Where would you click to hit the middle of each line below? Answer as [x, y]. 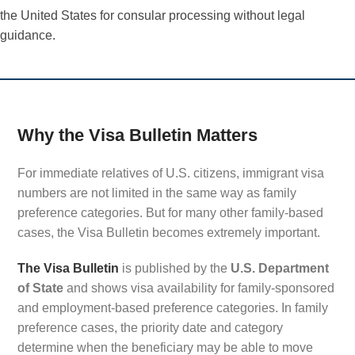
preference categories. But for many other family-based [170, 213]
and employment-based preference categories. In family [173, 308]
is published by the [175, 269]
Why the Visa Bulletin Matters [137, 136]
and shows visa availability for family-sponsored [199, 288]
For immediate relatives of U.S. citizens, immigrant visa [171, 174]
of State [40, 288]
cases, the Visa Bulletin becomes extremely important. [169, 233]
